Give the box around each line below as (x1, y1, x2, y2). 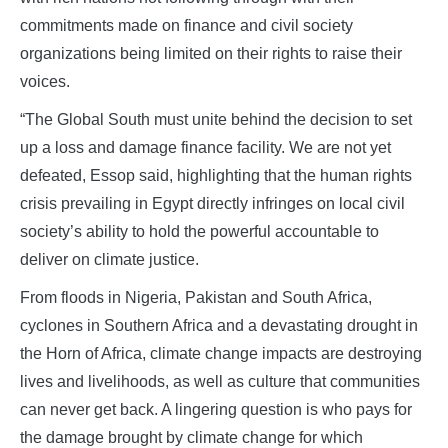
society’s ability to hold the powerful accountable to (20, 222, 379, 240)
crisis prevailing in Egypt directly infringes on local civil (20, 194, 405, 212)
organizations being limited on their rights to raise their (20, 44, 402, 62)
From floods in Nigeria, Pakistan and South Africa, (20, 288, 372, 306)
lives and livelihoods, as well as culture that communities (20, 372, 420, 390)
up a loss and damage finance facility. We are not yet (20, 138, 391, 156)
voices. (20, 72, 70, 90)
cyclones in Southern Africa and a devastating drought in (20, 316, 418, 334)
